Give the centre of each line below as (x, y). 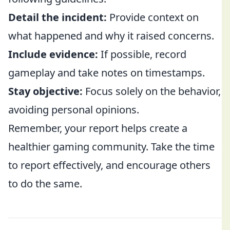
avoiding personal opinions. (74, 110)
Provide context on (153, 17)
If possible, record (142, 54)
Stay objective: (45, 91)
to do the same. (45, 184)
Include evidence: (53, 54)
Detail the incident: (57, 17)
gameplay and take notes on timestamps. (107, 73)
